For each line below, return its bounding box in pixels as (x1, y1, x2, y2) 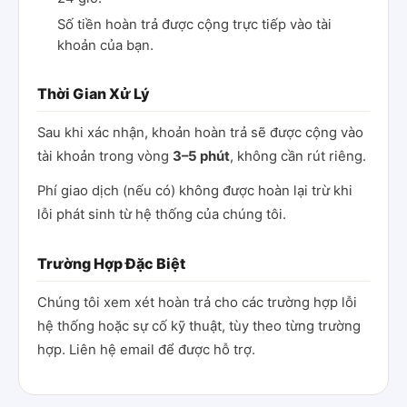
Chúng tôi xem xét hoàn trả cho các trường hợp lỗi (37, 294, 357, 311)
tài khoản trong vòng (37, 148, 173, 164)
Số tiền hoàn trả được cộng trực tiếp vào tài (57, 16, 332, 33)
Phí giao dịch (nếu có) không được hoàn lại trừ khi (37, 183, 352, 199)
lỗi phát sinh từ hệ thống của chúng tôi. (37, 206, 286, 223)
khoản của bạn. (57, 37, 154, 54)
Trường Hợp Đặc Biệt (37, 254, 185, 273)
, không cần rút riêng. (230, 148, 366, 164)
